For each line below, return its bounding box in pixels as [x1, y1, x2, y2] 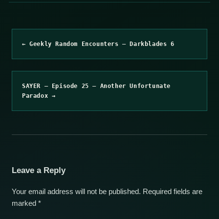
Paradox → [22, 92, 56, 99]
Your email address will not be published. [12, 187, 141, 196]
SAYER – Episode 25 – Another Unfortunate [22, 82, 171, 89]
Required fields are [143, 187, 202, 196]
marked [12, 199, 38, 207]
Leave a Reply [12, 165, 66, 175]
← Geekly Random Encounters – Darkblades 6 [22, 40, 175, 47]
